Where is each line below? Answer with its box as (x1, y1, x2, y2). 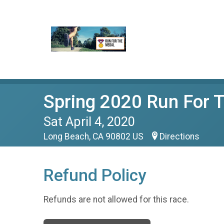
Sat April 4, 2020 (43, 114, 135, 129)
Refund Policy (43, 165, 146, 185)
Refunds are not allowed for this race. (43, 194, 189, 204)
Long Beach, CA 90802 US (43, 131, 145, 141)
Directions (159, 131, 199, 141)
